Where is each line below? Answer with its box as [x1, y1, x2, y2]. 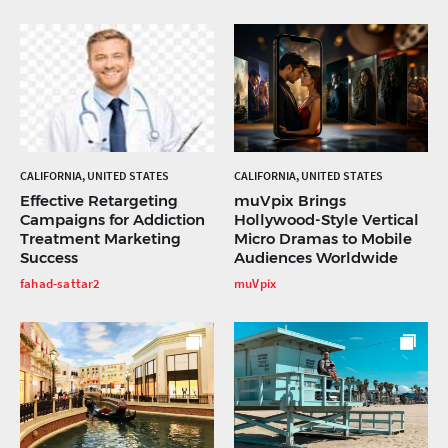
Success [20, 248, 78, 268]
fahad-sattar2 [20, 275, 101, 293]
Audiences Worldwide [234, 248, 398, 268]
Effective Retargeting [20, 191, 178, 211]
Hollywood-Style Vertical [234, 210, 419, 230]
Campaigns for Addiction [20, 210, 205, 230]
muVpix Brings [234, 191, 346, 211]
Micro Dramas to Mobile [234, 229, 412, 249]
